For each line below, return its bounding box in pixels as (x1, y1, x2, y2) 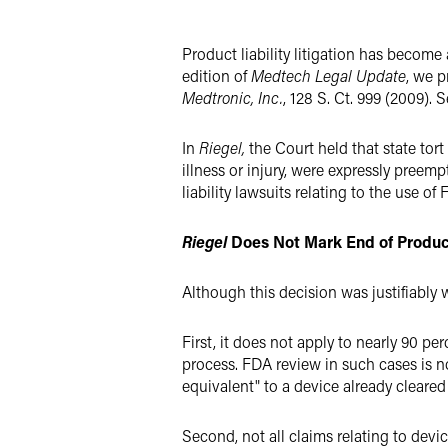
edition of (182, 65, 251, 86)
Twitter (229, 21, 270, 40)
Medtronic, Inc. (182, 87, 283, 108)
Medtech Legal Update (251, 65, 406, 86)
